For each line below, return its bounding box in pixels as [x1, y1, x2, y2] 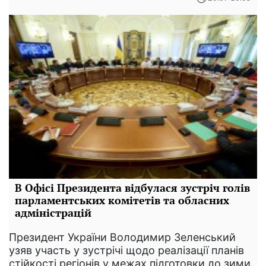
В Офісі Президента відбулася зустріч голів [15, 180, 250, 195]
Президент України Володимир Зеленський [9, 230, 236, 243]
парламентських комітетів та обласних [15, 192, 229, 207]
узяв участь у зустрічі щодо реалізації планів [9, 243, 244, 256]
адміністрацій [15, 205, 91, 220]
